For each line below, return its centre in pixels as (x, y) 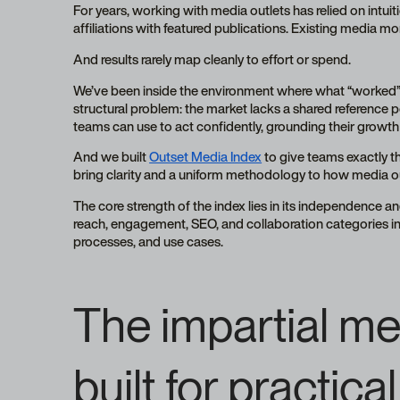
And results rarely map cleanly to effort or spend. (212, 58)
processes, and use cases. (151, 242)
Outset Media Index (206, 157)
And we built (112, 157)
